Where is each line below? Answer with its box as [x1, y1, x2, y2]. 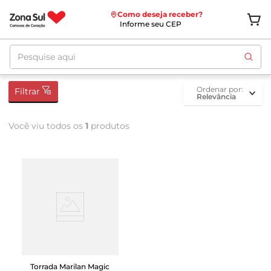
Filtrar [15, 86, 40, 97]
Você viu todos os [8, 120, 85, 131]
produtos [88, 120, 129, 131]
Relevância [197, 92, 236, 101]
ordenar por [203, 85, 241, 94]
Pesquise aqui [9, 44, 77, 55]
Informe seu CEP [119, 19, 181, 28]
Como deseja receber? [117, 10, 203, 19]
